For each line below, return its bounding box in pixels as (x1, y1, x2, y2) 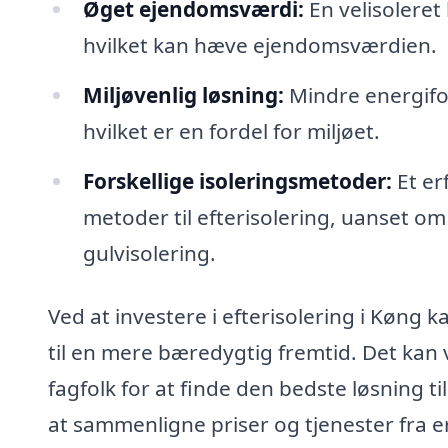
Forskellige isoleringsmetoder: (82, 166, 392, 195)
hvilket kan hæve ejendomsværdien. (82, 30, 437, 59)
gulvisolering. (82, 238, 216, 267)
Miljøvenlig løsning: (82, 80, 284, 109)
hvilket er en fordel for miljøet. (82, 116, 380, 145)
